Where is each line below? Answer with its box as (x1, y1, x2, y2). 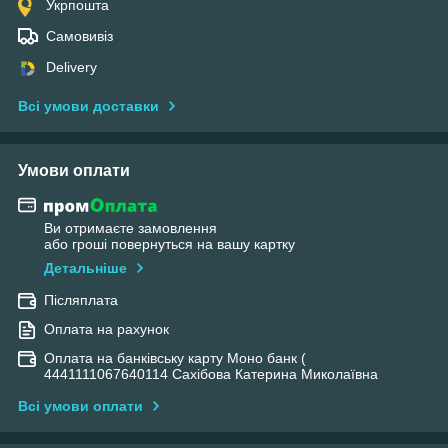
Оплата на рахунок (44, 321, 169, 338)
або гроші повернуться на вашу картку (44, 236, 295, 253)
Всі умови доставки (18, 97, 159, 114)
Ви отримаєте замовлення (44, 220, 217, 237)
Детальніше (44, 260, 127, 277)
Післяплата (44, 292, 118, 309)
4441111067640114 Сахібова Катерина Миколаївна (44, 366, 378, 383)
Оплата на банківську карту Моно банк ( (44, 350, 306, 367)
